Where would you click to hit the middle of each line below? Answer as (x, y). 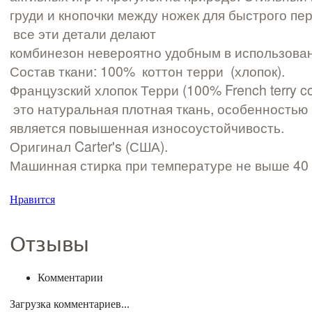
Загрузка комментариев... (70, 304)
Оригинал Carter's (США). (89, 147)
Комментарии (70, 277)
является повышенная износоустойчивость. (147, 128)
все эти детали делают (83, 34)
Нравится (32, 199)
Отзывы (49, 244)
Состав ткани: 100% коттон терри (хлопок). (147, 71)
